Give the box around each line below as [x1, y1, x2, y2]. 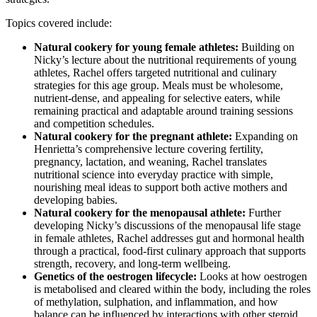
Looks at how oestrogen [197, 270, 307, 282]
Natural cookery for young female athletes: [34, 40, 238, 53]
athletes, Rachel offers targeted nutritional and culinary [34, 66, 277, 79]
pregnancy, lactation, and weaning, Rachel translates [34, 155, 267, 168]
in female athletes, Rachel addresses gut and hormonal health [34, 231, 304, 244]
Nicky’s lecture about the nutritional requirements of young [34, 53, 296, 66]
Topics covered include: [6, 16, 112, 29]
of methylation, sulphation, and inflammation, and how [34, 295, 278, 308]
